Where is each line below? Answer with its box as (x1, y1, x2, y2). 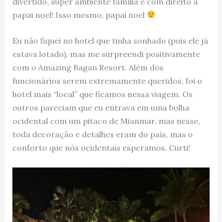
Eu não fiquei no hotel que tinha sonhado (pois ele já (12, 36, 208, 46)
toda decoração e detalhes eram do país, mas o (12, 129, 193, 140)
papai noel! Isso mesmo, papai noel (12, 9, 147, 20)
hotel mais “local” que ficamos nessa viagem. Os (12, 89, 193, 100)
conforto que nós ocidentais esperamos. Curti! (12, 143, 190, 153)
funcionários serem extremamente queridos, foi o (12, 76, 202, 86)
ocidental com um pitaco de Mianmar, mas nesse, (12, 116, 200, 126)
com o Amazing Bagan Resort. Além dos (12, 62, 164, 73)
